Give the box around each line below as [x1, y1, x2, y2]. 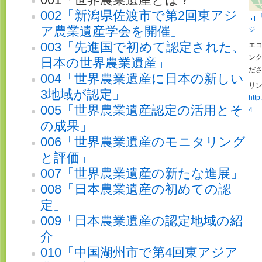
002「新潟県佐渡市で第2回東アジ [40, 8, 237, 23]
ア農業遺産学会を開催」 [40, 24, 183, 39]
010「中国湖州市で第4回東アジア [40, 245, 238, 260]
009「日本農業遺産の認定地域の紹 [40, 213, 243, 229]
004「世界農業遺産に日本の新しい [40, 71, 244, 87]
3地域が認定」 [40, 87, 125, 102]
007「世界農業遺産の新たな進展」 [40, 166, 243, 181]
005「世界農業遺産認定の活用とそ [40, 103, 243, 118]
